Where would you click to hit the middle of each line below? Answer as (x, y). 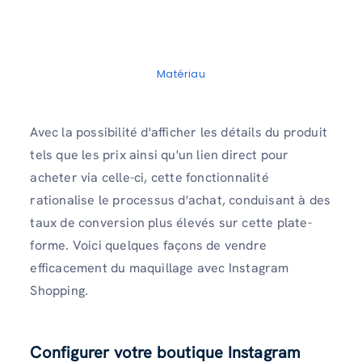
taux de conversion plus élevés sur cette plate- (171, 222)
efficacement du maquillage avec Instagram (160, 267)
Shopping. (63, 290)
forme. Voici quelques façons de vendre (148, 245)
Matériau (181, 74)
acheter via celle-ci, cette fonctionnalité (149, 177)
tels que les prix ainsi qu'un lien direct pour (160, 154)
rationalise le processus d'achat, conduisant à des (181, 200)
